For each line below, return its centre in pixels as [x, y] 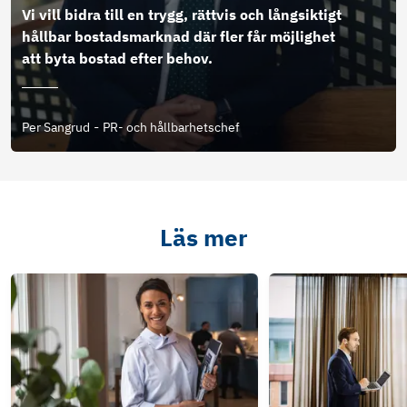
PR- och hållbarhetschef [171, 127]
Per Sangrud [56, 127]
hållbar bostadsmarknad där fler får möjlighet [179, 36]
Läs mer [203, 237]
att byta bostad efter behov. [117, 58]
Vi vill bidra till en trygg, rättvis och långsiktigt [182, 14]
